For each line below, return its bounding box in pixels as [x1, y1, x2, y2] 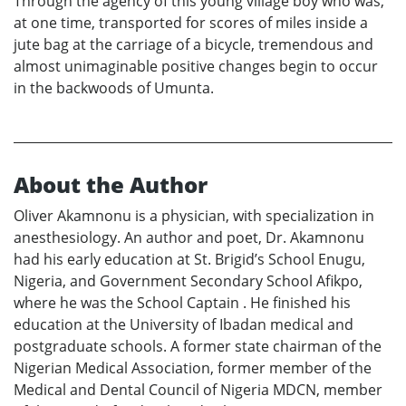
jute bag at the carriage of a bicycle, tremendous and [14, 34, 373, 55]
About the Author [14, 169, 208, 200]
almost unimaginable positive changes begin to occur [14, 56, 378, 77]
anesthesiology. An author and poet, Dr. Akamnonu [14, 227, 364, 248]
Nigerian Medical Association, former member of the [14, 358, 372, 379]
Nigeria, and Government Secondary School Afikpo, [14, 271, 362, 292]
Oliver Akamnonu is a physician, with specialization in [14, 206, 374, 227]
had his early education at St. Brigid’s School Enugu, [14, 249, 365, 270]
